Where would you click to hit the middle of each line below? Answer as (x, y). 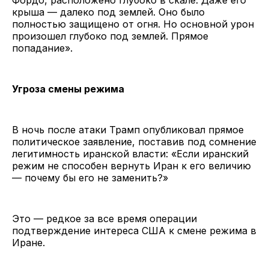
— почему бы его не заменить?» (90, 177)
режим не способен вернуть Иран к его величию (131, 165)
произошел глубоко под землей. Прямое (110, 36)
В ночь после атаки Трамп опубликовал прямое (128, 129)
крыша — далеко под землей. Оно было (108, 12)
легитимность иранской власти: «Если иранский (130, 153)
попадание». (42, 48)
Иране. (29, 242)
